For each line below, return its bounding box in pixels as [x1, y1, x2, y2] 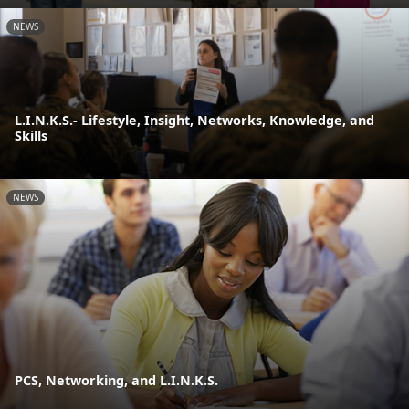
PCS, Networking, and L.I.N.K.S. [15, 372, 218, 390]
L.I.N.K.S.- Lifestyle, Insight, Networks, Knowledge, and [15, 110, 374, 129]
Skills [15, 126, 47, 144]
